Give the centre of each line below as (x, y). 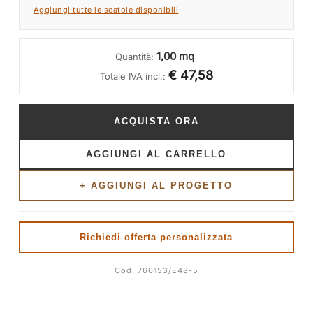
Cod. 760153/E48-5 (156, 271)
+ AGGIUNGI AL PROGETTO (156, 186)
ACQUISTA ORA (156, 122)
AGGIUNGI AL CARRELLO (156, 154)
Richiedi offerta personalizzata (156, 238)
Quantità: (136, 57)
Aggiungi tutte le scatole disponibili (106, 10)
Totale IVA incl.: (132, 77)
